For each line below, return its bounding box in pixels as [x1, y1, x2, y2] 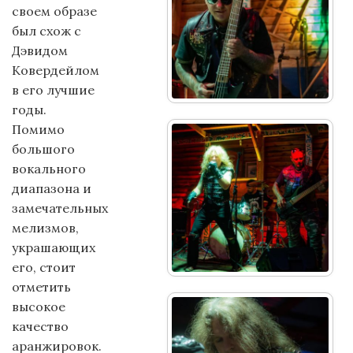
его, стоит [12, 259, 76, 275]
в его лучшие [12, 82, 95, 98]
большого [12, 141, 75, 157]
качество [12, 318, 69, 334]
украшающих [12, 240, 95, 255]
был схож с [12, 23, 81, 39]
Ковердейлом [12, 62, 99, 78]
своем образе [12, 3, 97, 19]
